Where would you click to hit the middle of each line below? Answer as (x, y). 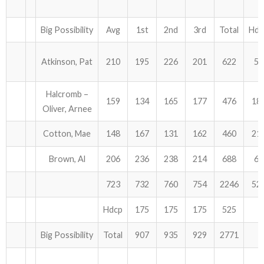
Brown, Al (67, 159)
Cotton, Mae (67, 133)
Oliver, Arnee (67, 109)
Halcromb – (67, 94)
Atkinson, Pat (67, 62)
